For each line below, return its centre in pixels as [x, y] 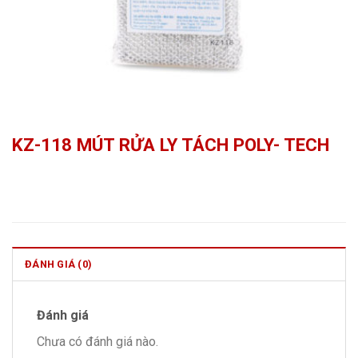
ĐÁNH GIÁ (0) [59, 265]
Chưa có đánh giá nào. [97, 342]
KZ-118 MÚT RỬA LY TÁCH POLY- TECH [171, 145]
